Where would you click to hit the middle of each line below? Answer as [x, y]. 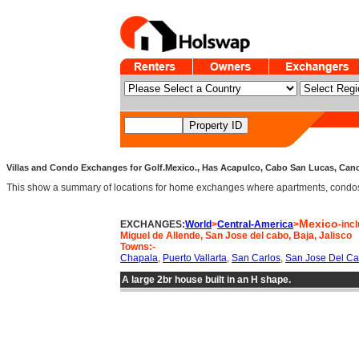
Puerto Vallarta [195, 258]
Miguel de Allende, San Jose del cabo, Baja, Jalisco [236, 236]
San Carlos [256, 258]
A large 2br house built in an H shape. [206, 280]
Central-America [255, 224]
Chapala [139, 258]
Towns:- [138, 247]
